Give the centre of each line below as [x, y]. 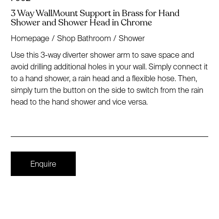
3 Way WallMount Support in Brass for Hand [95, 13]
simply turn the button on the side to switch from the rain [107, 90]
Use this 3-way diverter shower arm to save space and [103, 55]
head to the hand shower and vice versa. [79, 101]
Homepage [30, 38]
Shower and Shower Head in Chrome [82, 22]
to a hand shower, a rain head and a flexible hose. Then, [104, 78]
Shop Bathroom [84, 38]
